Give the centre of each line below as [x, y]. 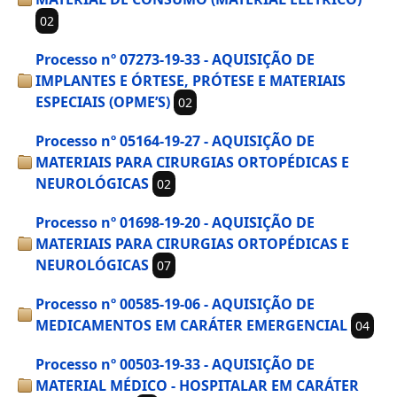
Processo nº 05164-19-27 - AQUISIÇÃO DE [175, 141]
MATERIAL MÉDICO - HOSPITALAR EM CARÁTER [197, 385]
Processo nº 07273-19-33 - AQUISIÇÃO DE [175, 59]
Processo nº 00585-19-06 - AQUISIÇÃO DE [175, 304]
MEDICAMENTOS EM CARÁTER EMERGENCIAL [191, 325]
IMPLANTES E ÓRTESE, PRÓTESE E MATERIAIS [191, 81]
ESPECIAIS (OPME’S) [103, 102]
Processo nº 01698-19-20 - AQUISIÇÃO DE [175, 222]
